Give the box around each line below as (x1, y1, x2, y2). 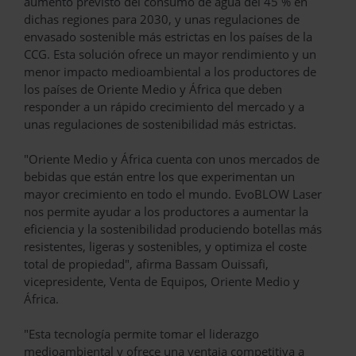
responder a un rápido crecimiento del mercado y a (24, 98, 304, 114)
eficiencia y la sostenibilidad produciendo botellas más (24, 220, 322, 237)
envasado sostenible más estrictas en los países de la (24, 28, 312, 44)
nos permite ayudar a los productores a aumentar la (24, 203, 308, 219)
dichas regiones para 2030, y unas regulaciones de (24, 10, 300, 27)
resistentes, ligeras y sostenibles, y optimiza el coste (24, 238, 307, 254)
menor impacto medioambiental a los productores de (24, 63, 316, 79)
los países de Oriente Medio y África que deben (24, 80, 282, 97)
